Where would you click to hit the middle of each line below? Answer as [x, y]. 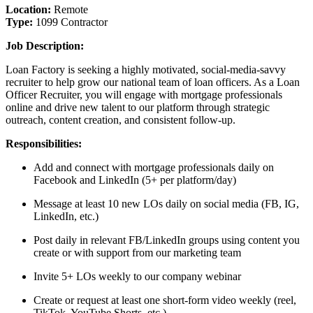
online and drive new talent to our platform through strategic [138, 107]
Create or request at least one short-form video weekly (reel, [165, 300]
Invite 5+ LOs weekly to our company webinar [137, 276]
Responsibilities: [44, 143]
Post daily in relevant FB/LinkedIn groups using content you [167, 240]
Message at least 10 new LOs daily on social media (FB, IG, [166, 203]
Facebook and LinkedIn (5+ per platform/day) [135, 180]
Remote [71, 9]
